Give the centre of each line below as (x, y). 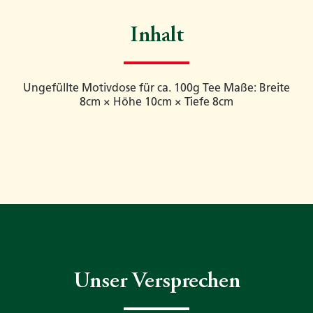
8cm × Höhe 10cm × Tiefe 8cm (156, 102)
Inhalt (156, 37)
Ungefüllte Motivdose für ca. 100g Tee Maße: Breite (156, 88)
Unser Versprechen (156, 283)
